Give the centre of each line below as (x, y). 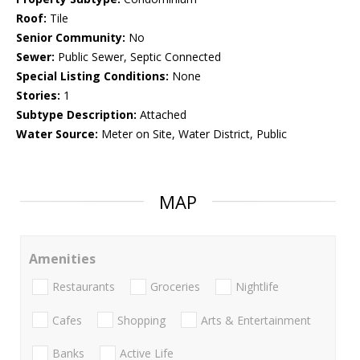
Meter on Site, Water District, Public (192, 134)
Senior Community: (71, 38)
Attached (162, 115)
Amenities (62, 259)
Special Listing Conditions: (92, 76)
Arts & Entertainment (256, 320)
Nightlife (257, 287)
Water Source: (57, 134)
